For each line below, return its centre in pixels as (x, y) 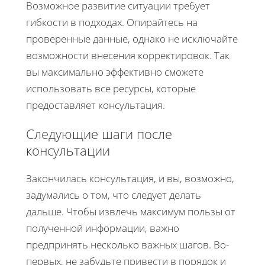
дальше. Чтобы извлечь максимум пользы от (131, 211)
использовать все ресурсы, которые (111, 88)
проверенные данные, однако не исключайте (132, 38)
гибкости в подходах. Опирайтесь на (112, 22)
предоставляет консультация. (96, 105)
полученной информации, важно (103, 228)
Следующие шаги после (99, 133)
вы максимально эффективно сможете (115, 72)
